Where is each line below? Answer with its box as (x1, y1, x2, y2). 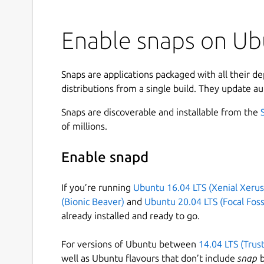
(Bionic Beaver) (61, 196, 124, 207)
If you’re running (61, 181, 133, 193)
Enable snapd (61, 149, 148, 166)
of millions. (61, 120, 107, 131)
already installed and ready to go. (61, 210, 200, 221)
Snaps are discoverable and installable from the (61, 106, 260, 117)
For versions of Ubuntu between (61, 238, 199, 249)
